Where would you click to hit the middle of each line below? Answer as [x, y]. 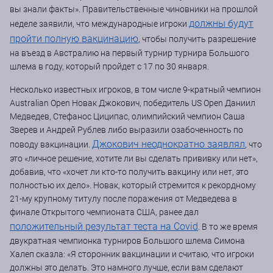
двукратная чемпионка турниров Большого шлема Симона [127, 240]
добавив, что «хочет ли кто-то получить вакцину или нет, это [129, 172]
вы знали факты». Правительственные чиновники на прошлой [134, 9]
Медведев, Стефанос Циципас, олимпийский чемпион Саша [127, 116]
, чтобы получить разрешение [197, 39]
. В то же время [228, 226]
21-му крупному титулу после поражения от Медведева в [123, 198]
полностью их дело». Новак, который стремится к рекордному [133, 185]
